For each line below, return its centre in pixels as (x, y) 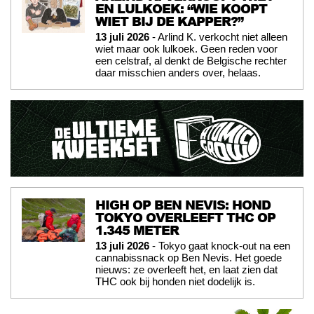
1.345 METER (137, 230)
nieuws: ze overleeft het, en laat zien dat (186, 269)
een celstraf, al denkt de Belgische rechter (191, 61)
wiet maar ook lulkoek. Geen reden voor (186, 49)
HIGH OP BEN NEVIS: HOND (183, 204)
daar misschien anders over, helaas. (178, 73)
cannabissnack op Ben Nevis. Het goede (189, 257)
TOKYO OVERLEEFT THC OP (185, 217)
